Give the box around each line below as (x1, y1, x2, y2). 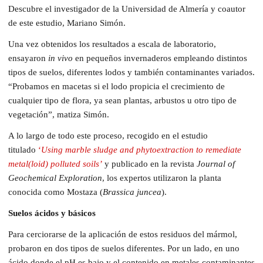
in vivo (48, 53, 73, 63)
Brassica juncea (103, 187, 161, 197)
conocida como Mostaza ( (8, 187, 103, 197)
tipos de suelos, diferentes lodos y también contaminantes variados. (8, 67, 255, 77)
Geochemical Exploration (8, 173, 102, 183)
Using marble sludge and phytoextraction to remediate (41, 144, 241, 154)
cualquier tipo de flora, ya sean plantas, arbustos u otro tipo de (8, 95, 237, 105)
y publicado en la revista (104, 159, 194, 168)
